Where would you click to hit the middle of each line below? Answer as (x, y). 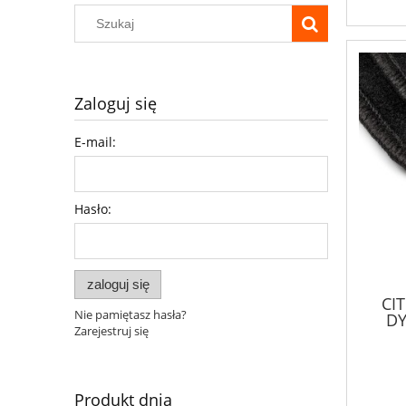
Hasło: (93, 209)
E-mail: (95, 142)
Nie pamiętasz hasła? (130, 314)
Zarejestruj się (111, 330)
